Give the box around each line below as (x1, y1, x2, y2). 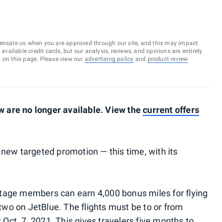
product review (147, 55, 188, 62)
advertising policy (84, 55, 134, 62)
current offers (143, 105, 200, 115)
